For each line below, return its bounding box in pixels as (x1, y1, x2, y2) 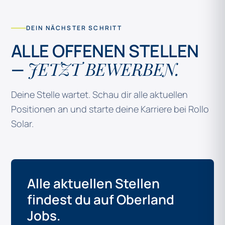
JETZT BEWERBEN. (27, 57, 179, 80)
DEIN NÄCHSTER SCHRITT (26, 24, 123, 32)
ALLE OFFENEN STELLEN (11, 39, 199, 62)
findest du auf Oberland (27, 190, 174, 208)
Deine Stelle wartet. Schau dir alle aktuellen (11, 88, 188, 100)
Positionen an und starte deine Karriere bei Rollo (11, 103, 209, 115)
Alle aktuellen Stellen (27, 174, 160, 192)
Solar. (11, 118, 34, 130)
